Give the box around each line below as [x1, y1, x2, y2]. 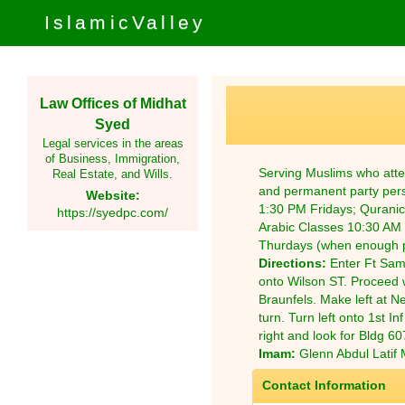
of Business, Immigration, [45, 153, 180, 166]
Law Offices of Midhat [39, 94, 186, 111]
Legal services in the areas [42, 137, 184, 151]
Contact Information [262, 378, 386, 393]
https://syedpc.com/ [57, 205, 168, 221]
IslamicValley [43, 12, 207, 33]
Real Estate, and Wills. [52, 168, 173, 182]
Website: [85, 188, 140, 203]
